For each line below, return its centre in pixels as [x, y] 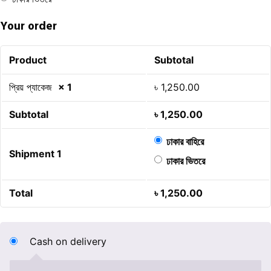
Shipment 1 [35, 154]
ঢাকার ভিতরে [185, 161]
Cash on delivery [68, 242]
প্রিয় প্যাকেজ [34, 87]
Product [28, 60]
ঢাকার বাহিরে [185, 142]
